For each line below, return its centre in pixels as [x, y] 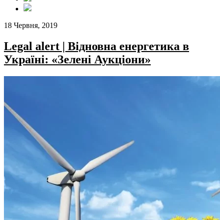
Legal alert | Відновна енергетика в [96, 46]
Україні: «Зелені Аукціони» [77, 59]
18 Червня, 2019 [31, 25]
